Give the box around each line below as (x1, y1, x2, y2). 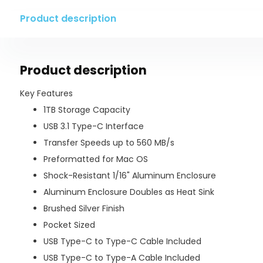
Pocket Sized (43, 219, 95, 231)
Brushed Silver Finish (43, 203, 124, 214)
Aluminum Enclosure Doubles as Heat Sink (43, 186, 214, 198)
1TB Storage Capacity (43, 104, 130, 116)
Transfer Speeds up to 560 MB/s (43, 137, 174, 149)
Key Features (19, 87, 73, 99)
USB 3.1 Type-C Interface (43, 120, 144, 132)
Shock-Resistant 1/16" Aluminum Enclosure (43, 170, 216, 181)
